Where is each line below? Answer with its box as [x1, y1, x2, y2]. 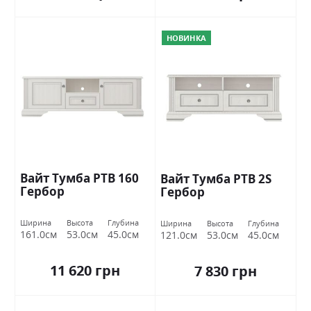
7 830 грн [194, 261, 257, 280]
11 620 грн [50, 260, 120, 280]
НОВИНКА [166, 33, 207, 44]
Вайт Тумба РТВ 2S [160, 170, 271, 187]
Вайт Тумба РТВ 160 [20, 169, 139, 186]
